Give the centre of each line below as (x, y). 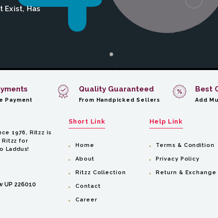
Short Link (87, 121)
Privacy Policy (178, 159)
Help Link (166, 121)
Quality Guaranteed (116, 89)
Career (86, 200)
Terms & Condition (185, 145)
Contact (88, 186)
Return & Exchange (186, 173)
